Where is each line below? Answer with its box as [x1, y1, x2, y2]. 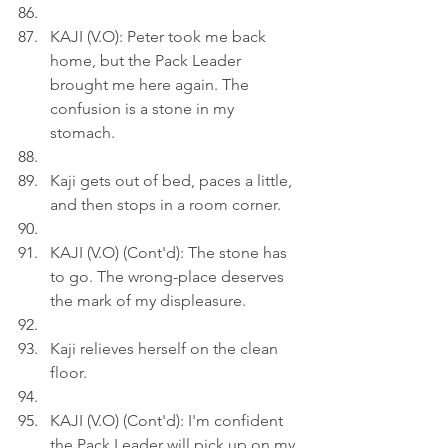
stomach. [50, 123, 115, 142]
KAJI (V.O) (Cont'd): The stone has [50, 243, 291, 262]
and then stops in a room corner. [50, 195, 281, 214]
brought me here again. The [50, 75, 253, 94]
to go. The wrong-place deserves [50, 267, 288, 286]
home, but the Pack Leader [50, 51, 245, 70]
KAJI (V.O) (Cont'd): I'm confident [50, 411, 287, 430]
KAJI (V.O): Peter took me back [50, 27, 270, 46]
